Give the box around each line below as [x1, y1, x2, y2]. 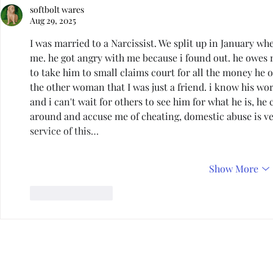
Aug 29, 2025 [30, 14, 76, 26]
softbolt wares [30, 3, 84, 15]
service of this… [30, 124, 99, 137]
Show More [208, 161, 258, 175]
